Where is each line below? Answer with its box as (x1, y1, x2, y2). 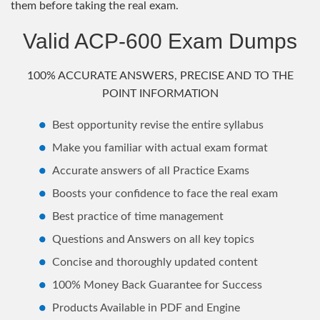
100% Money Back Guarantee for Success (52, 279, 262, 291)
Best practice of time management (52, 210, 224, 222)
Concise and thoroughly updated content (52, 256, 258, 268)
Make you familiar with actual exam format (52, 141, 268, 154)
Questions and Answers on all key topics (52, 233, 254, 245)
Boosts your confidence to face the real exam (52, 187, 278, 199)
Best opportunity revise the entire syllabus (52, 119, 264, 131)
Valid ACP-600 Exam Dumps (23, 29, 297, 53)
